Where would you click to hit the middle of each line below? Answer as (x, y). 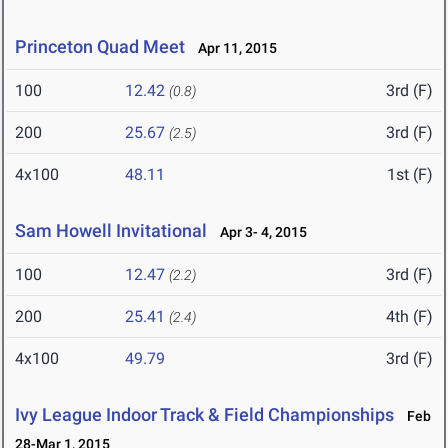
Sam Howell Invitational (111, 231)
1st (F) (410, 175)
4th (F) (409, 317)
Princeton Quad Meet (100, 47)
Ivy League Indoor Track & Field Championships (204, 415)
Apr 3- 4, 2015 (259, 232)
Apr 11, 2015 (233, 48)
